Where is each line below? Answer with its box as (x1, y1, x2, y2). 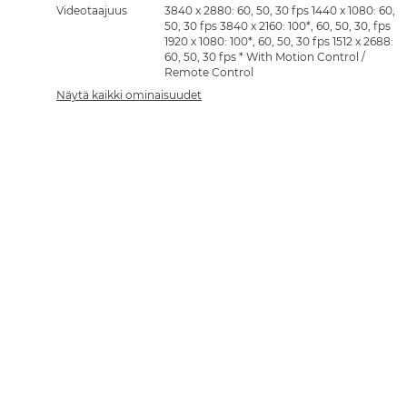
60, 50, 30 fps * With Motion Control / (164, 50, 365, 64)
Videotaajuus (56, 4, 127, 17)
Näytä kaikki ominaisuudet (56, 88, 202, 102)
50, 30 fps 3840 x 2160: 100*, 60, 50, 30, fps (164, 19, 391, 33)
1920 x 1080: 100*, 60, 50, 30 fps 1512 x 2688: (164, 35, 393, 48)
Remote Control (164, 65, 253, 79)
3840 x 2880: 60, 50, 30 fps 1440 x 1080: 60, (164, 4, 395, 17)
